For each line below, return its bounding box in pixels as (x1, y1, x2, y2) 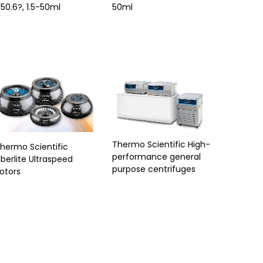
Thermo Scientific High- (112, 139, 210, 151)
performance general (112, 151, 201, 163)
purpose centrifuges (112, 163, 195, 176)
